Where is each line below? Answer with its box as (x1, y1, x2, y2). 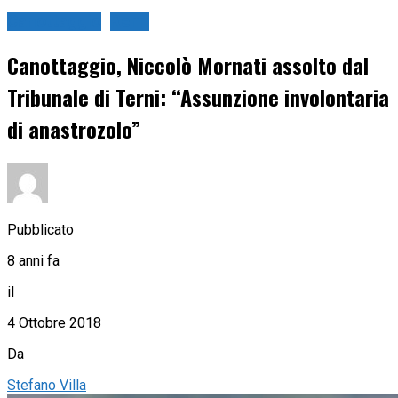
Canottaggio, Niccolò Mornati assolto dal (7, 49, 369, 82)
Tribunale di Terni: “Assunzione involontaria (7, 81, 389, 114)
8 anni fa (7, 251, 60, 269)
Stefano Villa (7, 376, 86, 394)
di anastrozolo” (7, 113, 140, 146)
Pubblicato (7, 220, 74, 238)
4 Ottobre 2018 (7, 314, 101, 331)
